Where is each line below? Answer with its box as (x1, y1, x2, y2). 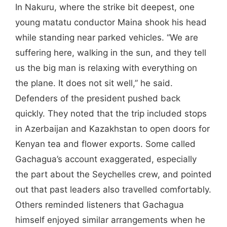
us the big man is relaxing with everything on (15, 63, 197, 73)
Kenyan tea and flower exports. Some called (15, 139, 196, 149)
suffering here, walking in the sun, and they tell (15, 48, 206, 58)
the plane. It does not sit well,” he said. (15, 78, 173, 89)
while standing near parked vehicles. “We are (15, 32, 198, 43)
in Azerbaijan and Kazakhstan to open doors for (15, 124, 210, 134)
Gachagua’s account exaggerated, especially (15, 154, 197, 165)
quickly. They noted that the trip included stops (15, 108, 207, 119)
